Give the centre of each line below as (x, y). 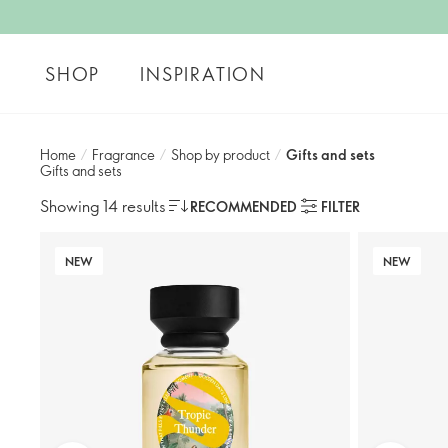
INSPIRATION (203, 73)
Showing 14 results (103, 205)
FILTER (340, 206)
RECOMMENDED (243, 206)
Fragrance (123, 154)
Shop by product (220, 154)
